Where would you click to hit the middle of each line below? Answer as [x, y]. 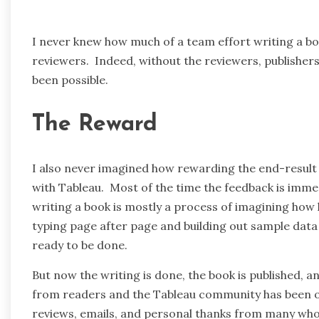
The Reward [95, 124]
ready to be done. [80, 245]
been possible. [70, 80]
